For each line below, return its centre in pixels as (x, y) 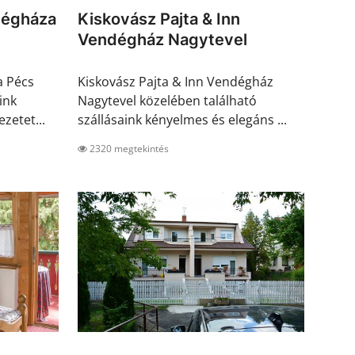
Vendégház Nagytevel (162, 40)
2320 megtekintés (128, 149)
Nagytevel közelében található (167, 101)
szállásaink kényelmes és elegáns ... (182, 120)
